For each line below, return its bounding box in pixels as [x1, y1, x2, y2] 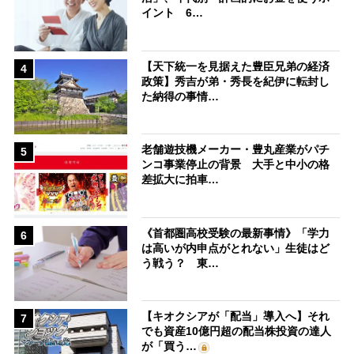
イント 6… [141, 6, 204, 20]
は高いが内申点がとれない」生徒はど [141, 241, 330, 254]
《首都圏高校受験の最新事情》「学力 [141, 226, 330, 239]
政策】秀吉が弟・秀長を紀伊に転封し [141, 74, 330, 88]
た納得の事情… [141, 89, 220, 103]
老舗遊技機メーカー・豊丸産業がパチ [141, 143, 330, 156]
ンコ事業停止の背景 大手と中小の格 [141, 158, 330, 171]
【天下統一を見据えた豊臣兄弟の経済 [141, 59, 330, 73]
